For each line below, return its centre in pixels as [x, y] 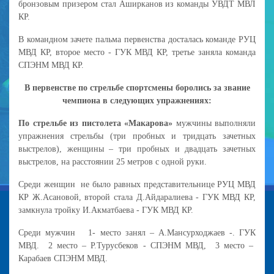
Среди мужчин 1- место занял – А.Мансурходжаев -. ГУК [137, 232]
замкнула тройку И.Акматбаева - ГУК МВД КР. [106, 210]
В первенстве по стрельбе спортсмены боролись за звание [137, 87]
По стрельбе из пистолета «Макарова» [95, 123]
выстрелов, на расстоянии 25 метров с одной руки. [113, 161]
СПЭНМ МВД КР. [51, 65]
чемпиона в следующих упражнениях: [137, 100]
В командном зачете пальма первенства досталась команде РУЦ [137, 39]
